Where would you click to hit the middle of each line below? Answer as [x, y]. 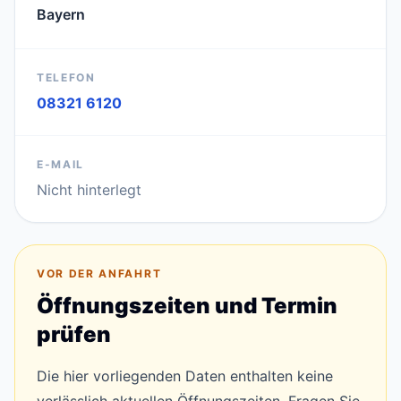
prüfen [74, 334]
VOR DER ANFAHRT [99, 273]
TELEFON [66, 77]
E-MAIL [61, 164]
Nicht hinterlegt [89, 190]
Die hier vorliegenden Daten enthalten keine [185, 376]
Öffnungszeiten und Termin [187, 306]
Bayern [61, 14]
